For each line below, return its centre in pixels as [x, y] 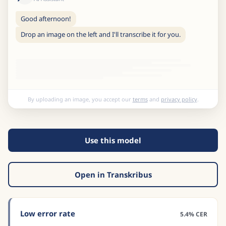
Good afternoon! [46, 18]
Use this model [113, 140]
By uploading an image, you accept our [80, 99]
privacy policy [179, 99]
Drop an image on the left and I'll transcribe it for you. [101, 35]
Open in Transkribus [113, 175]
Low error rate [48, 213]
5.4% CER [194, 214]
